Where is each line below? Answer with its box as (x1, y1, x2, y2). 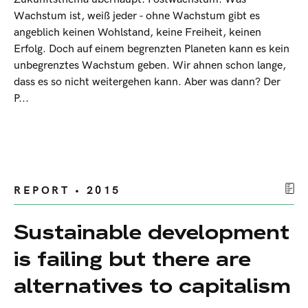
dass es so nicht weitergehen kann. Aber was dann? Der (14, 76, 280, 89)
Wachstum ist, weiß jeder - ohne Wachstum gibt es (14, 10, 260, 23)
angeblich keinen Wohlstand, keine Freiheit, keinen (14, 26, 261, 40)
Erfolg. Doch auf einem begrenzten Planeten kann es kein (14, 43, 289, 56)
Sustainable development (14, 219, 289, 246)
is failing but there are (14, 245, 251, 273)
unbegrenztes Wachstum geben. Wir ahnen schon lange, (14, 59, 286, 73)
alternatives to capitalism (14, 272, 291, 300)
